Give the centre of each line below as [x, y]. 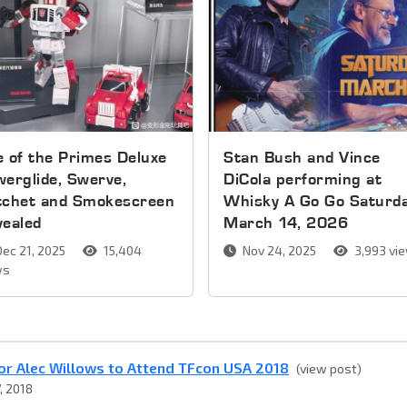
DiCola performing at [303, 178]
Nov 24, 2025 [280, 250]
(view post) [329, 368]
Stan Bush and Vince [302, 156]
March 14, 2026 [286, 222]
